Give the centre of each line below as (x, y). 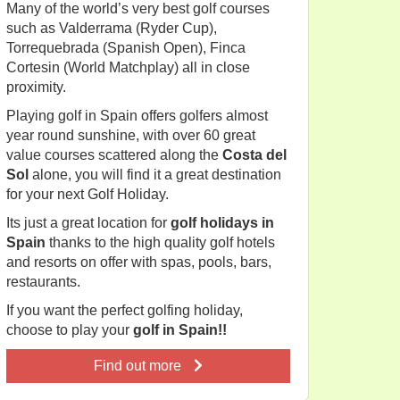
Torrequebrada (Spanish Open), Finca (126, 48)
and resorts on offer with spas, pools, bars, (139, 262)
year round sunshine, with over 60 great (131, 135)
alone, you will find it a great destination (155, 175)
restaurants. (43, 282)
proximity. (36, 87)
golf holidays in (222, 223)
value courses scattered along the (114, 155)
